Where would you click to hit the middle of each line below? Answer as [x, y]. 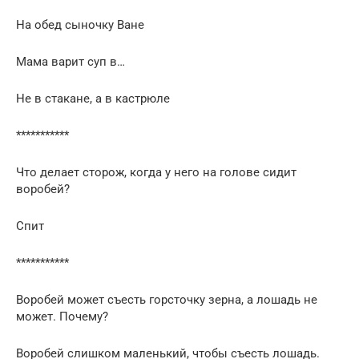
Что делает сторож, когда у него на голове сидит [156, 172]
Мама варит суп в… [71, 61]
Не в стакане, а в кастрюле [93, 98]
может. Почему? [62, 316]
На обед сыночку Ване [80, 24]
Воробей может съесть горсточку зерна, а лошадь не [167, 299]
